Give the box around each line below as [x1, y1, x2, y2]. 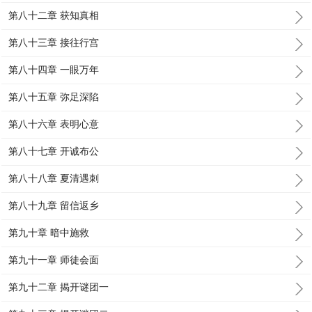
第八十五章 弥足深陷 [8, 91, 100, 102]
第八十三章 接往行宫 [8, 37, 100, 48]
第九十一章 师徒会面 [8, 254, 100, 265]
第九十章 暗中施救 [8, 227, 90, 238]
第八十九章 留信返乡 [8, 200, 100, 211]
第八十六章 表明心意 [8, 118, 100, 130]
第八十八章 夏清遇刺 [8, 173, 100, 184]
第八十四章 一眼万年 [8, 64, 100, 75]
